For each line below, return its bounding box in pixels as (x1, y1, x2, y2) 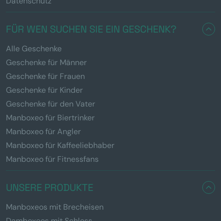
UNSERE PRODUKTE (6, 181, 93, 194)
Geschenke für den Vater (6, 98, 95, 109)
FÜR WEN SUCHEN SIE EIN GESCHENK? (6, 22, 177, 36)
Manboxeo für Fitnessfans (6, 153, 99, 164)
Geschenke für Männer (6, 57, 87, 68)
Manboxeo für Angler (6, 126, 81, 137)
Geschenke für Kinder (6, 84, 83, 95)
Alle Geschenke (6, 43, 62, 54)
